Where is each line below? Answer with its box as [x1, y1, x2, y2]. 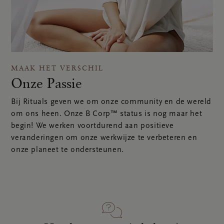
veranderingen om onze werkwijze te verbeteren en [11, 134, 197, 142]
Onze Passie [11, 74, 82, 91]
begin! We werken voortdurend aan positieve [11, 122, 174, 130]
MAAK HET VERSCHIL [11, 64, 104, 72]
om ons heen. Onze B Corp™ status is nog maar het [11, 110, 202, 118]
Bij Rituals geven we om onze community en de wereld [11, 98, 211, 106]
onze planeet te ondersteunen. [11, 146, 124, 154]
